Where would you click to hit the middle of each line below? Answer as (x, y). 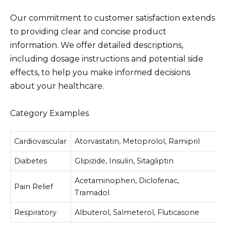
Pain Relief (34, 186)
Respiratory (36, 212)
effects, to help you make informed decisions (100, 73)
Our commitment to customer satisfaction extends (112, 18)
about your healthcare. (57, 86)
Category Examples (49, 114)
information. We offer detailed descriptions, (97, 45)
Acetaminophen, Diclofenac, (127, 180)
